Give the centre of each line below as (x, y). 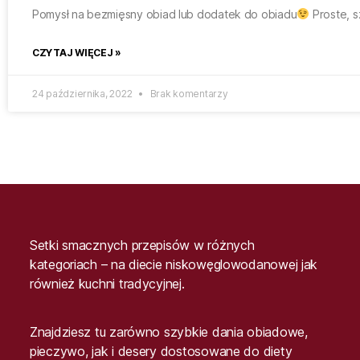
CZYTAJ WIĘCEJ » (77, 53)
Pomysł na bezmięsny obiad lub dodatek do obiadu (165, 14)
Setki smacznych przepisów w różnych (142, 245)
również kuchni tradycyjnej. (107, 283)
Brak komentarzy (188, 94)
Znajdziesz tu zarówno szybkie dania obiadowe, (168, 331)
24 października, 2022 (84, 94)
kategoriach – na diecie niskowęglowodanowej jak (174, 264)
